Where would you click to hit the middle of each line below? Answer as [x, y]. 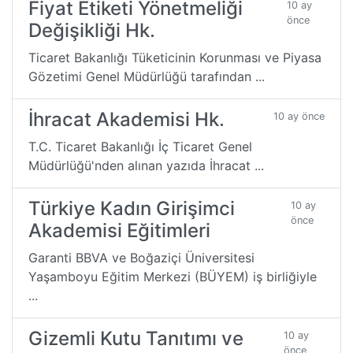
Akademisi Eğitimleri [119, 230]
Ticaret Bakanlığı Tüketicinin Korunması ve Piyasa [175, 57]
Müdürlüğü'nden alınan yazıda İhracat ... [146, 165]
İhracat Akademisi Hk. [126, 119]
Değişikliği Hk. [92, 30]
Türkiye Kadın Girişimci [132, 208]
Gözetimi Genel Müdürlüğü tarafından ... [147, 76]
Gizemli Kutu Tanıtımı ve [136, 338]
